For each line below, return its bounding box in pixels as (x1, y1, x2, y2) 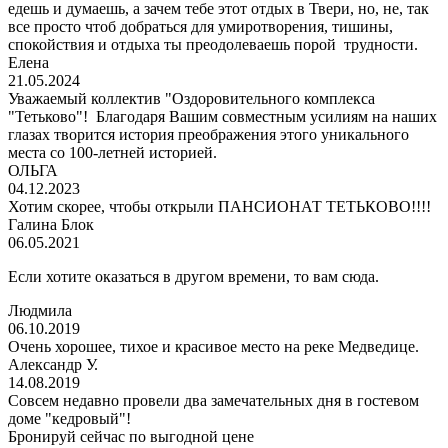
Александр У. (8, 356, 98, 374)
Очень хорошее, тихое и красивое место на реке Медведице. (8, 338, 419, 356)
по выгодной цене (125, 428, 254, 446)
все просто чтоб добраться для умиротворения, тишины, (8, 18, 393, 36)
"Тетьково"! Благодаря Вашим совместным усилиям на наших (8, 108, 437, 126)
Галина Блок (8, 216, 94, 234)
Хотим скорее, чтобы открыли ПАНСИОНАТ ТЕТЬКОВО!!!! (8, 198, 431, 216)
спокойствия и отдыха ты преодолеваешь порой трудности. (8, 36, 418, 54)
